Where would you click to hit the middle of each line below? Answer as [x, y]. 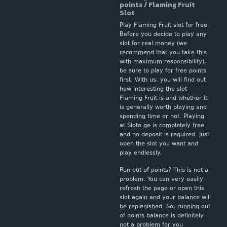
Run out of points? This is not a [164, 171]
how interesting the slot [153, 89]
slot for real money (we [153, 44]
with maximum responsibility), [163, 62]
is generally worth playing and [163, 108]
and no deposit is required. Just [164, 135]
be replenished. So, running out [165, 207]
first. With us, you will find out [163, 80]
